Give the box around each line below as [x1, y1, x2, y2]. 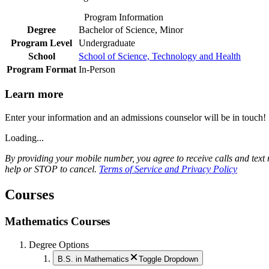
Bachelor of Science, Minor [79, 24, 183, 35]
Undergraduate [79, 37, 135, 48]
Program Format [7, 64, 76, 74]
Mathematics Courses [5, 214, 110, 228]
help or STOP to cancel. [5, 164, 99, 174]
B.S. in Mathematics [58, 254, 129, 264]
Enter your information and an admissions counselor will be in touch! [5, 112, 266, 122]
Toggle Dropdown [139, 254, 198, 264]
